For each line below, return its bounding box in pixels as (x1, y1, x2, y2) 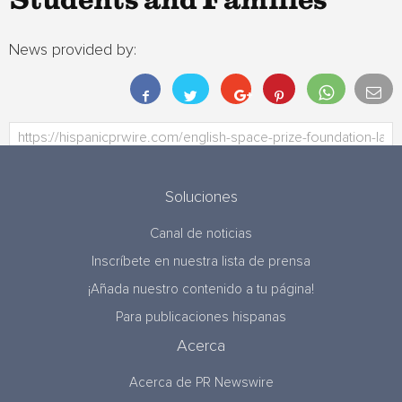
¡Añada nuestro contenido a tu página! (88, 283, 314, 296)
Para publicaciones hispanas (116, 310, 286, 324)
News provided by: (9, 42, 136, 58)
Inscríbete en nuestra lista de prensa (92, 255, 310, 268)
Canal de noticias (150, 227, 252, 240)
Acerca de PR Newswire (128, 376, 274, 389)
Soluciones (164, 189, 238, 205)
